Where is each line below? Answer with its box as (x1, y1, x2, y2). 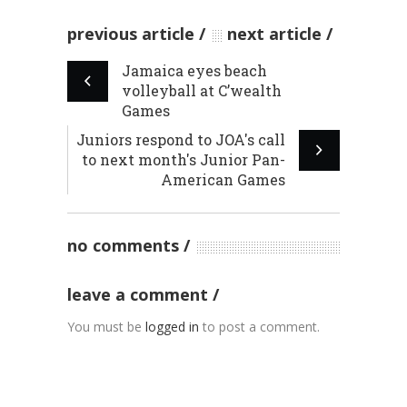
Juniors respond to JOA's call (76, 130, 285, 150)
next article (227, 23, 322, 45)
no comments (67, 234, 179, 257)
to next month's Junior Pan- (82, 150, 285, 170)
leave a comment (67, 283, 213, 306)
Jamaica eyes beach (122, 61, 267, 81)
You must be (67, 318, 145, 336)
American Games (161, 170, 285, 190)
